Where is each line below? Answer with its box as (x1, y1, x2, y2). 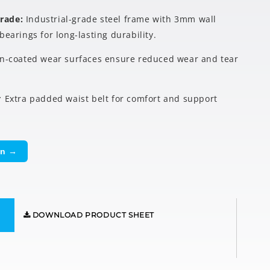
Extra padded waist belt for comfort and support (4, 93, 218, 104)
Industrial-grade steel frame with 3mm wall (25, 13, 217, 25)
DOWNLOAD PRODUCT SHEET (30, 210, 155, 220)
